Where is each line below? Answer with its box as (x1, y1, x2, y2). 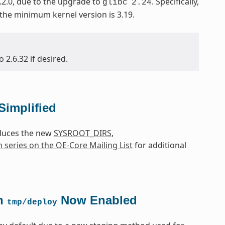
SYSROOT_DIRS (53, 128, 111, 139)
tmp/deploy (7, 198, 57, 207)
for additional (132, 140, 186, 151)
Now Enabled (57, 193, 137, 207)
